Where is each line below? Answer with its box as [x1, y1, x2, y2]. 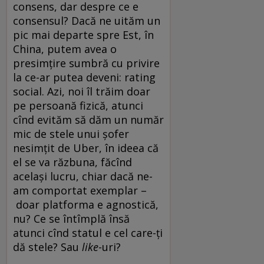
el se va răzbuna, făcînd [13, 154, 132, 169]
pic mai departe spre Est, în [13, 27, 154, 42]
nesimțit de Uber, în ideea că [13, 140, 159, 155]
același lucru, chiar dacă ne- [13, 169, 153, 183]
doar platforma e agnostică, [13, 197, 159, 212]
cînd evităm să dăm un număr [13, 112, 164, 127]
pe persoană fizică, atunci [13, 98, 143, 113]
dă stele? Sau [13, 239, 82, 254]
